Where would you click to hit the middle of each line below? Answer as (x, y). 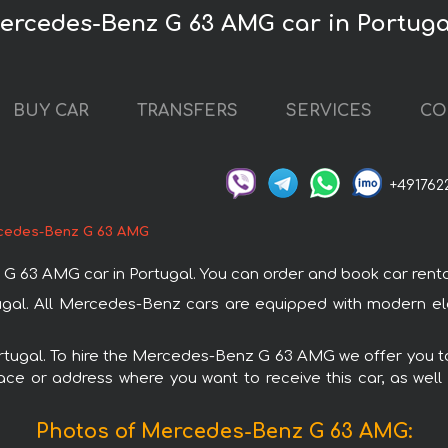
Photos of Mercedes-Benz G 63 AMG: (224, 431)
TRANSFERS (187, 111)
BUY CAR (51, 111)
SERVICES (329, 111)
